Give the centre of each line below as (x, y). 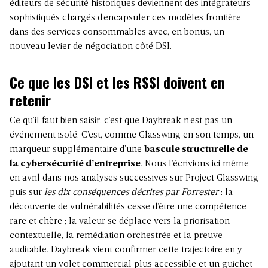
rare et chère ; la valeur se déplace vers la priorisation (120, 221)
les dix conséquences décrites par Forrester (131, 192)
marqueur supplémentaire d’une (77, 149)
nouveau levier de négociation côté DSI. (91, 46)
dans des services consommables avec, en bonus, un (117, 32)
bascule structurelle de (196, 149)
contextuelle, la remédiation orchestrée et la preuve (116, 235)
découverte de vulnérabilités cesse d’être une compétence (128, 207)
